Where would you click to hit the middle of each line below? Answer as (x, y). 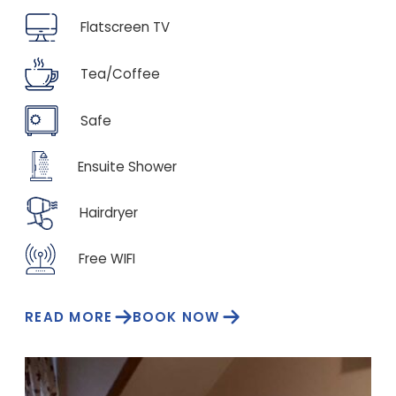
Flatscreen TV (125, 27)
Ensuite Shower (127, 166)
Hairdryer (109, 212)
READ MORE (69, 317)
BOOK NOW (176, 317)
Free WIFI (107, 259)
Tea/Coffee (120, 74)
